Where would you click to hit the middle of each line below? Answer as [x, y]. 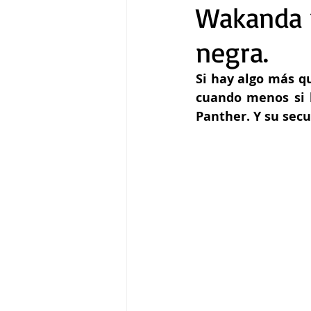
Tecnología [272, 46]
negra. [232, 52]
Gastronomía [186, 46]
